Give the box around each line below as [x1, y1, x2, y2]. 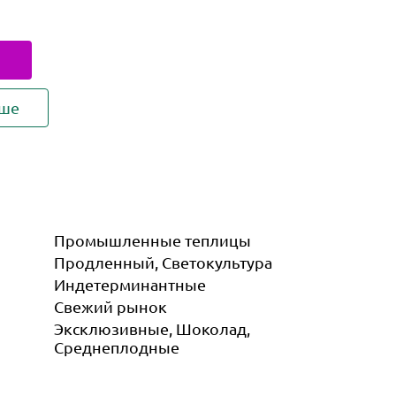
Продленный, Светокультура [54, 253, 272, 271]
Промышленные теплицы [54, 231, 251, 249]
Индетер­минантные [54, 275, 206, 293]
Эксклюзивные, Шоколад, [54, 319, 250, 338]
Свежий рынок [54, 297, 167, 316]
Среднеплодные [54, 338, 179, 356]
